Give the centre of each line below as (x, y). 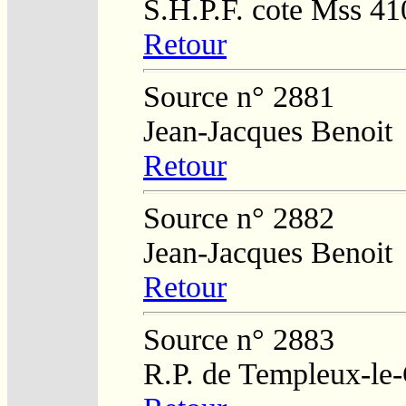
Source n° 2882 (239, 217)
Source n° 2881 (239, 96)
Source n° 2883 (239, 339)
